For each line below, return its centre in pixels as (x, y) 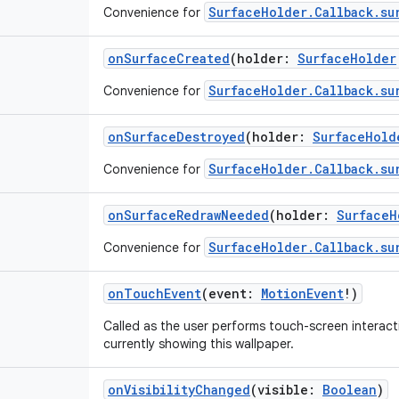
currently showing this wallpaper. (199, 344)
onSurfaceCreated (169, 58)
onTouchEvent (155, 293)
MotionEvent (302, 293)
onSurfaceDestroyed (176, 137)
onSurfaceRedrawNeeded (188, 215)
